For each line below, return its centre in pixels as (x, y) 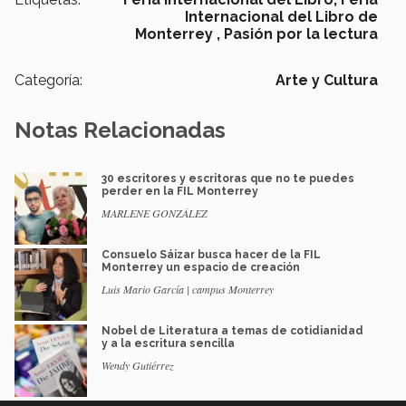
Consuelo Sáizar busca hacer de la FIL (211, 255)
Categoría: (48, 81)
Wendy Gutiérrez (138, 366)
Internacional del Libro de (281, 17)
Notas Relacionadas (120, 130)
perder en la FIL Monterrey (180, 192)
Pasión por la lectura (301, 34)
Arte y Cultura (327, 81)
